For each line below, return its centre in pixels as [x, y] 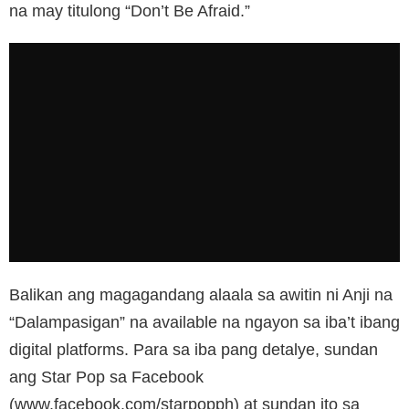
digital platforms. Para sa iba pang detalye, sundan [194, 349]
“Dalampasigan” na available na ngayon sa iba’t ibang [204, 322]
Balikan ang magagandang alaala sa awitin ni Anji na [201, 294]
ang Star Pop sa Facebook [106, 377]
